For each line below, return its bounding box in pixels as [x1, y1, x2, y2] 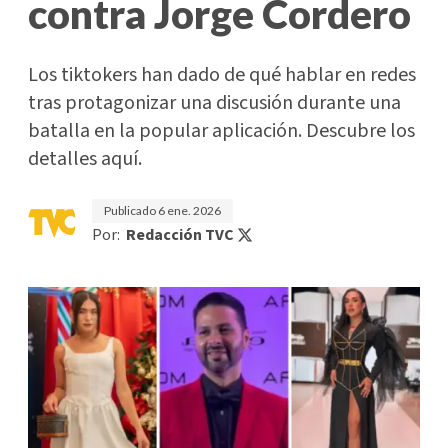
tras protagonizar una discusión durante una [28, 89, 401, 117]
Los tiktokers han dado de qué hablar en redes [28, 61, 416, 89]
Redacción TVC [126, 224, 234, 246]
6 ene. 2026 [158, 203, 221, 218]
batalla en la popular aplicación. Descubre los [28, 117, 415, 145]
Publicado [104, 203, 158, 218]
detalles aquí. [28, 145, 142, 173]
